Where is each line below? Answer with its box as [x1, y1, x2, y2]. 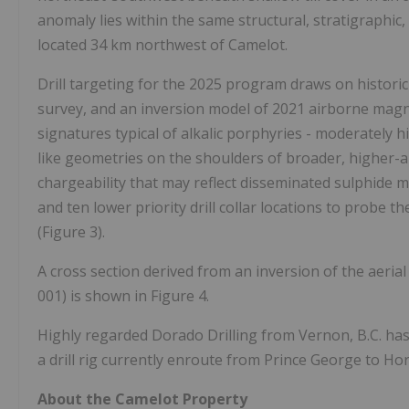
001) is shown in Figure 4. [37, 286, 209, 307]
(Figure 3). [37, 222, 105, 243]
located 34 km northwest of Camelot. [37, 35, 288, 56]
